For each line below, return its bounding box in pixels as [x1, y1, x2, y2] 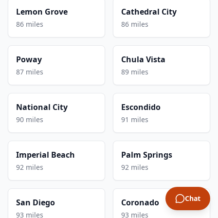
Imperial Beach [16, 149, 75, 160]
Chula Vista [121, 54, 165, 65]
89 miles [121, 67, 148, 76]
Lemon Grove [16, 6, 68, 17]
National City [16, 101, 68, 112]
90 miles [16, 114, 43, 124]
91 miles [121, 114, 148, 124]
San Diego [16, 197, 55, 208]
